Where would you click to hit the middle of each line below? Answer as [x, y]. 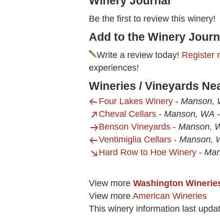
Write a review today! [139, 55]
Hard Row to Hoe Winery [148, 152]
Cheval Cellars [127, 114]
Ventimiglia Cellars [135, 140]
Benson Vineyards [135, 127]
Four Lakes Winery [136, 101]
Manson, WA [189, 114]
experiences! [114, 68]
